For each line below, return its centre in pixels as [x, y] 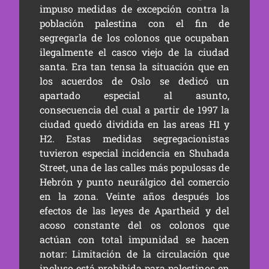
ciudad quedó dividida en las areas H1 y [134, 124]
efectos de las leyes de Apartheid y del [134, 210]
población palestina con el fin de [134, 23]
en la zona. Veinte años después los [134, 196]
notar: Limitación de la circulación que [134, 254]
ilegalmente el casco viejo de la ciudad [134, 52]
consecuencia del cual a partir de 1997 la [134, 110]
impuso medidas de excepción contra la [134, 9]
